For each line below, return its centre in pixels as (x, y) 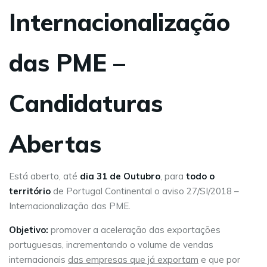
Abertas (55, 144)
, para (173, 176)
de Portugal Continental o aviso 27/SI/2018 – (145, 191)
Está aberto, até (44, 176)
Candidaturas (86, 103)
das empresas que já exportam (133, 260)
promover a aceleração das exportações (136, 230)
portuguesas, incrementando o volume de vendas (111, 245)
